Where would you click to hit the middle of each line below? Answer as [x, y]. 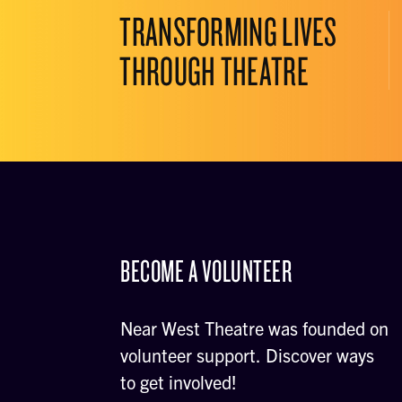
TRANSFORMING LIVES [228, 31]
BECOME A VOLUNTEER [206, 270]
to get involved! [179, 382]
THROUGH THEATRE [214, 70]
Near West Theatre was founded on [255, 328]
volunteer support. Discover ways [248, 355]
